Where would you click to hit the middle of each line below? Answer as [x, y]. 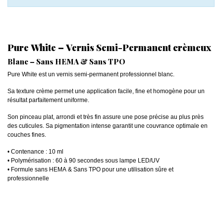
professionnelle [28, 179]
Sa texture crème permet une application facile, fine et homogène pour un [106, 91]
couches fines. [27, 135]
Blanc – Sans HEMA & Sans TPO [66, 62]
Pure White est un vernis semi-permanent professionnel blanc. [91, 75]
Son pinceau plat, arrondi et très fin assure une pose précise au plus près [106, 117]
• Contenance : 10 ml [35, 152]
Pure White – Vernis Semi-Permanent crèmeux [109, 48]
